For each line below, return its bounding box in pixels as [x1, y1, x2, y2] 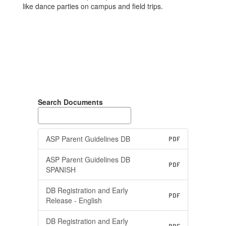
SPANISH [46, 164, 76, 175]
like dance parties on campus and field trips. [23, 1, 165, 11]
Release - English [46, 195, 102, 205]
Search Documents [38, 97, 103, 107]
